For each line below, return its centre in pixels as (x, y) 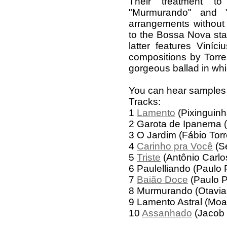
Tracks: (145, 102)
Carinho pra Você (175, 146)
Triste (149, 157)
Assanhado (167, 213)
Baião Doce (162, 180)
